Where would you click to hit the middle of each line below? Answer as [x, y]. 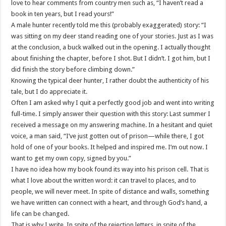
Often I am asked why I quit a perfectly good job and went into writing [113, 103]
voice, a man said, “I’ [41, 136]
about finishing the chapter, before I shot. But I [80, 59]
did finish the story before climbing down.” [73, 70]
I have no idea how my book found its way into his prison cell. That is [110, 169]
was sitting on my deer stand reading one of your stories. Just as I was [112, 36]
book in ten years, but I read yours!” [63, 14]
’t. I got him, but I [186, 59]
